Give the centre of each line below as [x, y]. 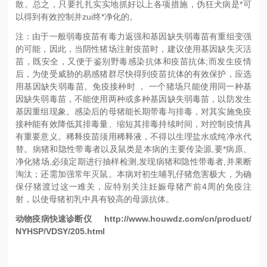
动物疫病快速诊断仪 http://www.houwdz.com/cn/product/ [133, 218]
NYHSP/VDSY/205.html [60, 231]
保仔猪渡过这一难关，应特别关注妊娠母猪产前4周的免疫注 [133, 186]
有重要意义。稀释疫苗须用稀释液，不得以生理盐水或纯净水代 [133, 136]
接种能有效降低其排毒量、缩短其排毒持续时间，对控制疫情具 [133, 124]
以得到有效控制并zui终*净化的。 [77, 16]
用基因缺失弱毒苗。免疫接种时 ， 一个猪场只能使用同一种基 [133, 86]
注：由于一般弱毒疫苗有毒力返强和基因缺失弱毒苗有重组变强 [133, 36]
